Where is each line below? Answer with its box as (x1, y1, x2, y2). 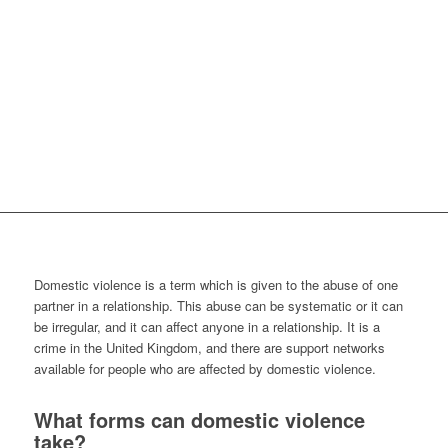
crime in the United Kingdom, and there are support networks (33, 338, 385, 358)
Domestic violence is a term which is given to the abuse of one (33, 275, 398, 295)
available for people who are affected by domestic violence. (33, 359, 376, 379)
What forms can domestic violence (33, 405, 365, 435)
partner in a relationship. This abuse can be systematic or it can (33, 296, 403, 316)
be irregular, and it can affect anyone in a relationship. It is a (33, 317, 380, 337)
